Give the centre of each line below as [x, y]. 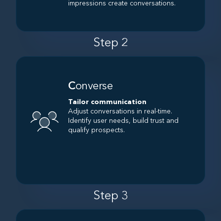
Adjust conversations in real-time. [120, 112]
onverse [94, 87]
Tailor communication [107, 102]
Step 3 [110, 196]
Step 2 [110, 44]
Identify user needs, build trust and [123, 121]
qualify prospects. [96, 130]
